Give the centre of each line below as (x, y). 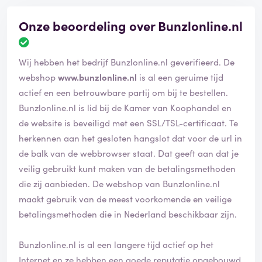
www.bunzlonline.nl (97, 77)
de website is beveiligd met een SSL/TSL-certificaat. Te (124, 123)
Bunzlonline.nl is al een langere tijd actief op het (116, 244)
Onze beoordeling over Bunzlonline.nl (131, 26)
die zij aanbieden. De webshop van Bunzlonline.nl (56, 184)
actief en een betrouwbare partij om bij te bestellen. (123, 92)
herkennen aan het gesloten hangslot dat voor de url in (130, 138)
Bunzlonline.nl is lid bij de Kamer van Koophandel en (125, 108)
